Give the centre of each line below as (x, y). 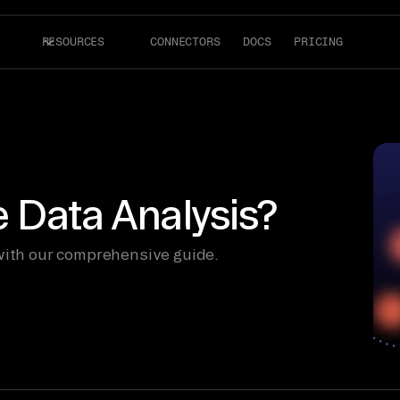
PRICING (318, 42)
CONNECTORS (185, 42)
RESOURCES (73, 42)
